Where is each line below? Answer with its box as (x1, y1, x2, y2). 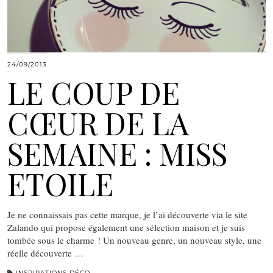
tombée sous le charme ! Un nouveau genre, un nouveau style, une (7, 233, 261, 246)
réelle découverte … (7, 246, 83, 259)
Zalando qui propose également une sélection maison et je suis (7, 221, 245, 233)
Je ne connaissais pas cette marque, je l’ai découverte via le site (7, 208, 247, 221)
